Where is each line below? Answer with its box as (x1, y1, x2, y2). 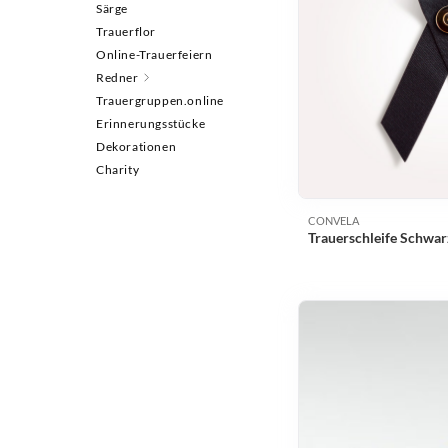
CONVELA (308, 214, 359, 227)
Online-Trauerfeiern (96, 46, 213, 62)
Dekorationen (96, 138, 177, 154)
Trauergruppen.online (96, 92, 224, 108)
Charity (96, 161, 140, 177)
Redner (96, 69, 139, 85)
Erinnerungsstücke (96, 115, 206, 131)
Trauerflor (96, 23, 156, 39)
